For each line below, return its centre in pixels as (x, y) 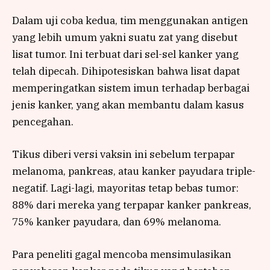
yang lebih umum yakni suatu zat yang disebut (125, 38)
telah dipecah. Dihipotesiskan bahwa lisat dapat (126, 71)
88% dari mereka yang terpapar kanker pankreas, (132, 205)
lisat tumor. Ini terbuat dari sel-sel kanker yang (125, 55)
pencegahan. (43, 122)
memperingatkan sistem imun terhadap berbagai (131, 88)
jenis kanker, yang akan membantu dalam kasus (128, 105)
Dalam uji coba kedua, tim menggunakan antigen (130, 21)
